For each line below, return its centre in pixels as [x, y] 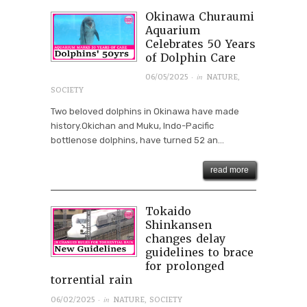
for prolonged [184, 266]
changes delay [185, 239]
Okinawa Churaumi [199, 16]
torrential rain [91, 280]
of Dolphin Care [190, 57]
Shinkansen [178, 225]
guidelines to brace [199, 253]
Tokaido [168, 211]
